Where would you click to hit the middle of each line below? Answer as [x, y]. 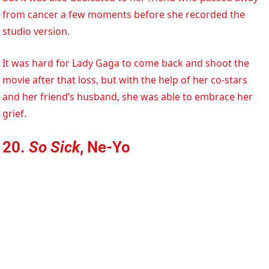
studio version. [36, 31]
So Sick [55, 147]
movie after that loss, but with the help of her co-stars [125, 80]
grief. [15, 113]
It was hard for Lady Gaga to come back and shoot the [126, 63]
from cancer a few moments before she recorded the [124, 14]
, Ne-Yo [105, 147]
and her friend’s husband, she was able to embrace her [128, 96]
